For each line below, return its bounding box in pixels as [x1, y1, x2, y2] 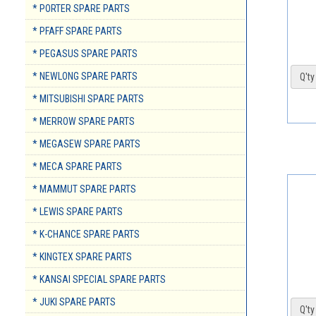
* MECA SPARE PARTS [32, 161, 122, 173]
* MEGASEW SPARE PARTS [32, 138, 140, 150]
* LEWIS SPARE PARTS [32, 206, 123, 218]
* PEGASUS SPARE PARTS [32, 48, 138, 60]
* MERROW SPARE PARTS [32, 116, 135, 128]
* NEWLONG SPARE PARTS [32, 71, 138, 83]
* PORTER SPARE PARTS [32, 3, 130, 15]
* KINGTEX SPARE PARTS [32, 251, 132, 263]
